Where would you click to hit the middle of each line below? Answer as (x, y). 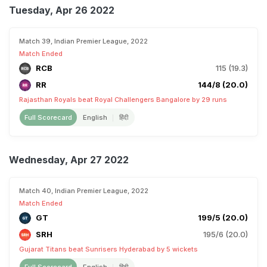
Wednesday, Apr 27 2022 (69, 160)
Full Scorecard (48, 117)
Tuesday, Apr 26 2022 (62, 10)
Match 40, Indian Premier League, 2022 (84, 191)
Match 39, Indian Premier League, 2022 (83, 41)
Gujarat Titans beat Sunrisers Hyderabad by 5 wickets (108, 249)
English (95, 117)
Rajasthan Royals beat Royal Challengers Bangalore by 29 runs (123, 100)
